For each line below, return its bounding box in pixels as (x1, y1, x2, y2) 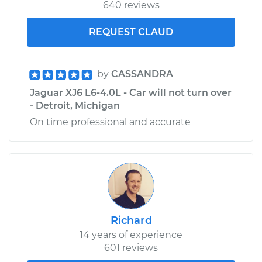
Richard (110, 213, 152, 227)
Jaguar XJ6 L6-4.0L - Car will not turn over (30, 87, 232, 98)
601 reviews (104, 242, 158, 253)
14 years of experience (80, 229, 182, 240)
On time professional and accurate (30, 116, 191, 127)
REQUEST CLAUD (89, 26, 173, 37)
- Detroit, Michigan (30, 99, 120, 111)
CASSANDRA (111, 68, 173, 80)
